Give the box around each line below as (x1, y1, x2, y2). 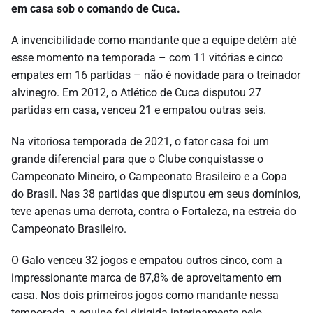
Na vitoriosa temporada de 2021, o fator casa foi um (11, 134, 269, 148)
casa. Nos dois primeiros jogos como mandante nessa (11, 288, 279, 302)
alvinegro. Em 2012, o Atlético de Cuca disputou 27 (11, 85, 261, 99)
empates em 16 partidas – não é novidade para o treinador (11, 68, 300, 82)
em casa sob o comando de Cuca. (11, 1, 180, 15)
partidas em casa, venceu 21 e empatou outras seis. (11, 103, 266, 117)
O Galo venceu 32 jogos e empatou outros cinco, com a (11, 253, 282, 267)
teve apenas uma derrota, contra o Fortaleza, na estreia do (11, 204, 296, 218)
